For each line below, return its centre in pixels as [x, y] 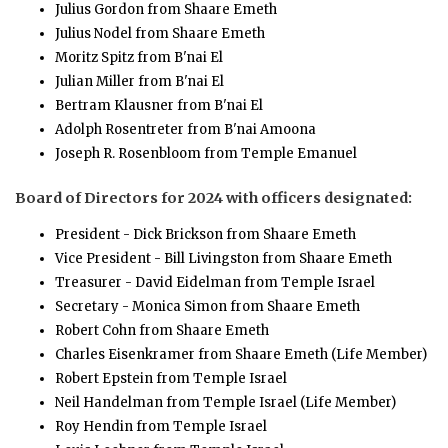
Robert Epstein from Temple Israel [171, 378]
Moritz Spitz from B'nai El [139, 57]
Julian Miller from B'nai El [139, 81]
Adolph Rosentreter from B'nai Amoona [185, 129]
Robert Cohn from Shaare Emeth [162, 330]
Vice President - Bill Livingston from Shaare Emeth [223, 258]
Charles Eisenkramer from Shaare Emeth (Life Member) [241, 354]
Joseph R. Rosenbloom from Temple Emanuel [206, 153]
